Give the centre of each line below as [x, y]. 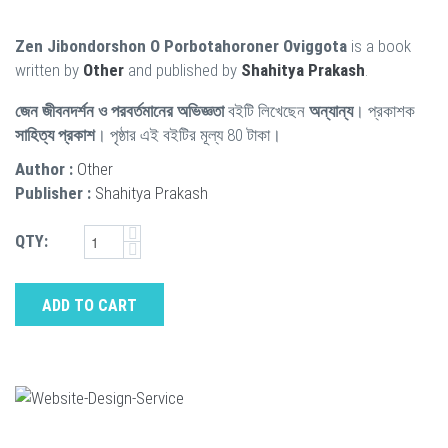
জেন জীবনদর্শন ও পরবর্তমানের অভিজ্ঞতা [119, 110]
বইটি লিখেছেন [266, 110]
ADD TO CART [89, 305]
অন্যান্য [331, 110]
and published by [182, 69]
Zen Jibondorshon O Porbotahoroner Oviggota [181, 45]
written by [49, 69]
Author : [44, 168]
